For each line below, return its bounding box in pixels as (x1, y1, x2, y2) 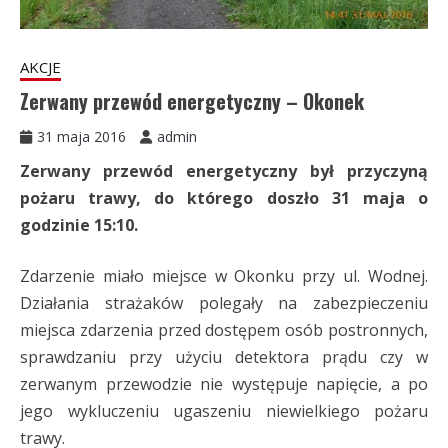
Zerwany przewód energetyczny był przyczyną (20, 160, 428, 183)
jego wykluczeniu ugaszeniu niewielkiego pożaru (20, 400, 428, 423)
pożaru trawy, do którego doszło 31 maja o (20, 187, 428, 210)
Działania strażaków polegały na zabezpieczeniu (20, 292, 428, 315)
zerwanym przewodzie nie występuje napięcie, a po (20, 373, 428, 396)
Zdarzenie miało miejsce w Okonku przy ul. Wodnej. (20, 265, 428, 288)
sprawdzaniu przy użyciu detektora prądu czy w (20, 346, 428, 369)
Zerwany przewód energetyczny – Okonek (20, 86, 364, 117)
